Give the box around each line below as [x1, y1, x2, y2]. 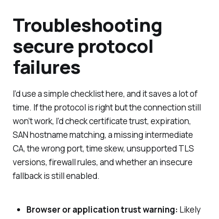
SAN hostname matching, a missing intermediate [12, 129, 193, 141]
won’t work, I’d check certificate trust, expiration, [12, 115, 191, 127]
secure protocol [12, 33, 153, 59]
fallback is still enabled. [12, 170, 100, 182]
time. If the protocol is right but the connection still [12, 102, 201, 113]
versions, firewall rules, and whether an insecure [12, 156, 193, 168]
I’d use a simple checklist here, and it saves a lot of [12, 88, 197, 100]
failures [12, 54, 80, 80]
